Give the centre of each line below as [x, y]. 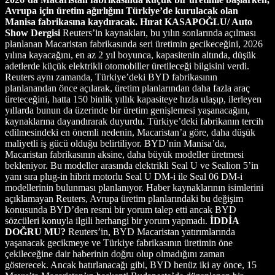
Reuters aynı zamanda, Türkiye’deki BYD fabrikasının [111, 77]
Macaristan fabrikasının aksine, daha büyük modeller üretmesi [124, 154]
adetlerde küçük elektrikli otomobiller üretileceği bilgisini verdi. [127, 66]
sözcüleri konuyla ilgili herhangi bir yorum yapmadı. [107, 220]
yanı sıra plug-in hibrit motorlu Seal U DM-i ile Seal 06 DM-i [124, 176]
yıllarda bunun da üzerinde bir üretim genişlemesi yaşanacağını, [127, 110]
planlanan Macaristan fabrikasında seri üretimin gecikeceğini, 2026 [134, 44]
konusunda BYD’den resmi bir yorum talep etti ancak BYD [121, 209]
